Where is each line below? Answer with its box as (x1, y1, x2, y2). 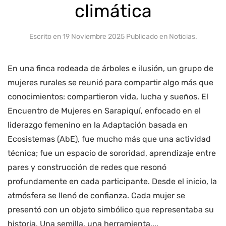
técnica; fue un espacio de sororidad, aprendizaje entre (8, 148, 216, 158)
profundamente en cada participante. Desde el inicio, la (8, 177, 217, 187)
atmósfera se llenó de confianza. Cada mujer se (8, 191, 185, 201)
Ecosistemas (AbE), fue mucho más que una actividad (8, 134, 211, 144)
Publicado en (124, 32, 169, 41)
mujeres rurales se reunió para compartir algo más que (8, 78, 213, 88)
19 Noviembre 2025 (62, 32, 125, 41)
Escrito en (29, 32, 63, 41)
